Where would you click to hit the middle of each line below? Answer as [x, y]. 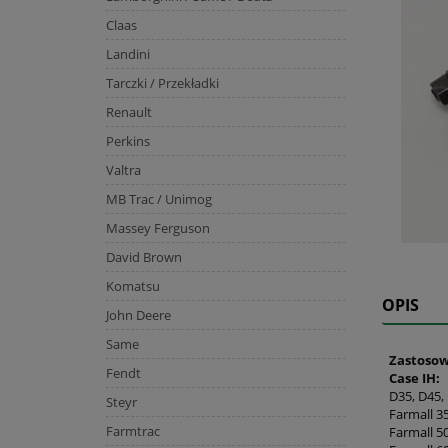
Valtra [123, 169]
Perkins [127, 140]
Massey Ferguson [157, 227]
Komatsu [132, 285]
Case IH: [414, 378]
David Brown [143, 256]
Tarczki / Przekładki [162, 82]
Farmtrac [132, 430]
